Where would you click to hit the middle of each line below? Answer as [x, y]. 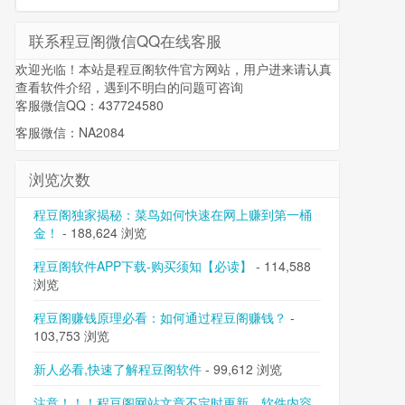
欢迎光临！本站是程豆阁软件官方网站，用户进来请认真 [174, 69]
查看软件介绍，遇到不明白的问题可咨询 [129, 87]
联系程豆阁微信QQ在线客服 [125, 40]
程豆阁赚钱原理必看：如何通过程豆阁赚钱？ [160, 317]
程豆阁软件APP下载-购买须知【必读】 [143, 266]
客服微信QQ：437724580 [89, 105]
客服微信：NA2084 [70, 132]
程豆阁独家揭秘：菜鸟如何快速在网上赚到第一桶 [173, 214]
